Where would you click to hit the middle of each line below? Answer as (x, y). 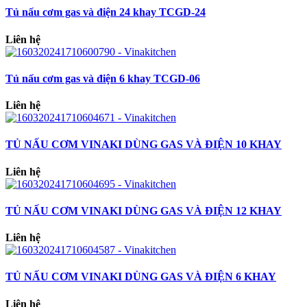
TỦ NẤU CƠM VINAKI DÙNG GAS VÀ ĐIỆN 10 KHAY (144, 145)
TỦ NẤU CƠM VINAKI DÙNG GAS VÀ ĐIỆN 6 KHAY (141, 277)
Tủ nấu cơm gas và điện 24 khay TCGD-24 (106, 12)
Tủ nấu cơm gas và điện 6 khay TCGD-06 (103, 78)
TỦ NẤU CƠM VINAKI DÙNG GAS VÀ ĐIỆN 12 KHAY (144, 210)
